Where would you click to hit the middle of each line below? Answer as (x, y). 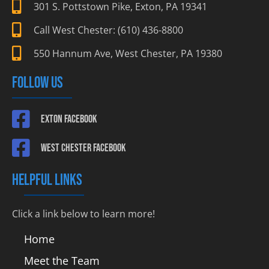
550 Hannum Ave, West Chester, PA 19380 (128, 53)
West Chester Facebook (83, 148)
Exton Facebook (68, 119)
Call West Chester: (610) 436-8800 (109, 30)
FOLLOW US (38, 83)
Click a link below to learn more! (83, 214)
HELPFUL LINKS (47, 181)
